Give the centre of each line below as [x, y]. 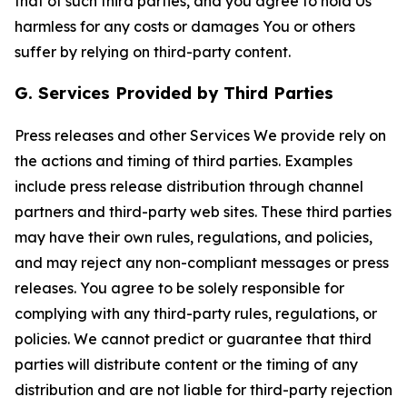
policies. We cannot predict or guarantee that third [193, 339]
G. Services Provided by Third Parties [174, 93]
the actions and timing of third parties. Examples [184, 161]
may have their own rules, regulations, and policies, [194, 237]
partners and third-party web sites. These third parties [203, 212]
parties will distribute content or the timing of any [186, 364]
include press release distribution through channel [189, 186]
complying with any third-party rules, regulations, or [196, 313]
